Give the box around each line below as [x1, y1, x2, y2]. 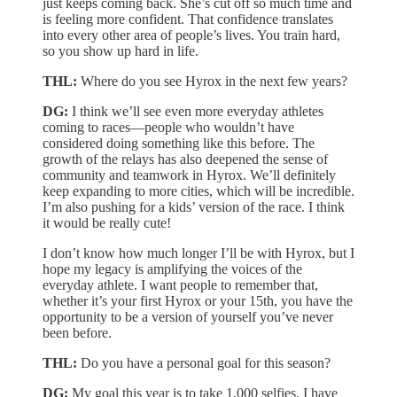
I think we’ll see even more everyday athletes [68, 103, 323, 119]
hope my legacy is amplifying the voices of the [43, 261, 302, 276]
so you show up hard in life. [43, 43, 202, 58]
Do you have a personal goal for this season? [77, 354, 331, 370]
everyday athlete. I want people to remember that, [43, 276, 318, 292]
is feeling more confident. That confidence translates [43, 11, 333, 27]
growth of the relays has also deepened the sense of [43, 151, 328, 167]
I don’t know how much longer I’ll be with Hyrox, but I [43, 245, 354, 261]
